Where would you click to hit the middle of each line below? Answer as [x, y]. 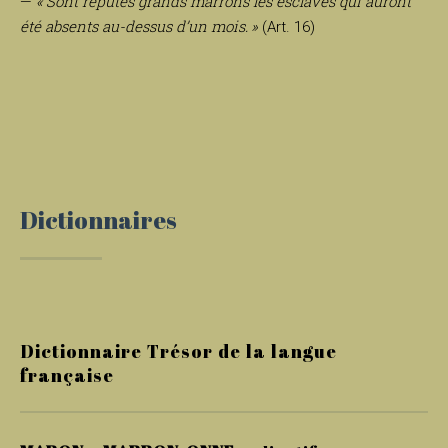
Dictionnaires [98, 220]
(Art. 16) [286, 27]
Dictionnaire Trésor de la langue [178, 351]
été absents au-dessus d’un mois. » [139, 26]
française [67, 375]
